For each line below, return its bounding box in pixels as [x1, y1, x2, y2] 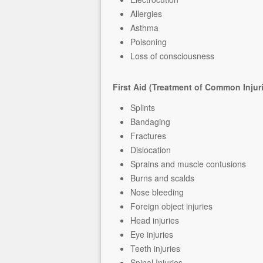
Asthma [130, 22, 159, 33]
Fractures [130, 130, 166, 141]
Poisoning [130, 36, 167, 48]
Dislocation [130, 144, 171, 156]
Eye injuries [130, 228, 173, 240]
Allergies [130, 8, 162, 19]
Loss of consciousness [130, 50, 214, 62]
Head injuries [130, 214, 179, 226]
